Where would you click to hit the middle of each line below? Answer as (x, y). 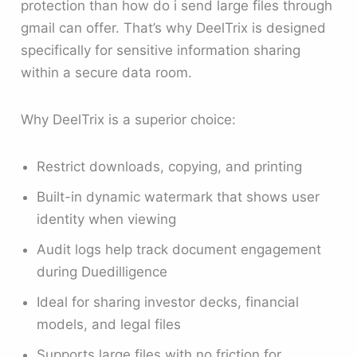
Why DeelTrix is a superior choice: (129, 119)
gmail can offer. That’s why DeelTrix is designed (174, 27)
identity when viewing (107, 220)
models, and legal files (109, 325)
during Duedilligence (102, 272)
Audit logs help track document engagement (179, 250)
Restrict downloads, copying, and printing (170, 167)
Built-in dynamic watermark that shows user (178, 197)
